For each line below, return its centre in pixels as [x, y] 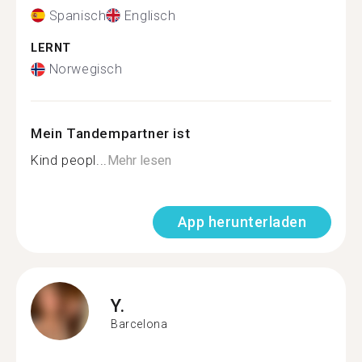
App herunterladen [242, 222]
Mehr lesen [139, 160]
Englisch [150, 15]
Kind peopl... [69, 160]
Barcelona [139, 324]
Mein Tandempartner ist [111, 133]
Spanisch [78, 15]
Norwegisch [86, 69]
